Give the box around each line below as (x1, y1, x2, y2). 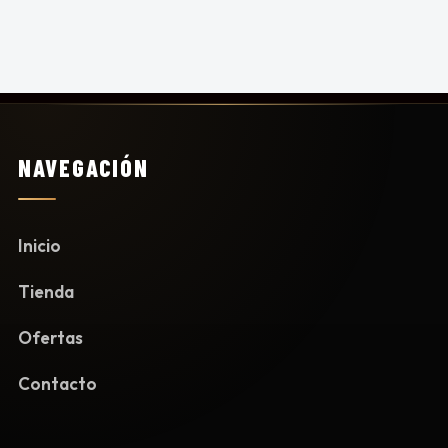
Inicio (18, 234, 61, 256)
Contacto (18, 372, 97, 394)
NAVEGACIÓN (18, 153, 150, 183)
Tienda (18, 280, 74, 302)
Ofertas (18, 326, 83, 348)
